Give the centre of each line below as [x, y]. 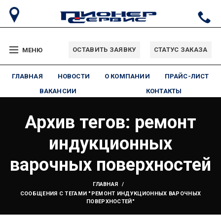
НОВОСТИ [74, 76]
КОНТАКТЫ [164, 91]
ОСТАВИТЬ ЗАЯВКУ [104, 50]
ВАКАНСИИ [58, 91]
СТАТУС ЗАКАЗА [181, 50]
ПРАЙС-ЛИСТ [187, 76]
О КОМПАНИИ [127, 76]
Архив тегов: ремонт [110, 122]
